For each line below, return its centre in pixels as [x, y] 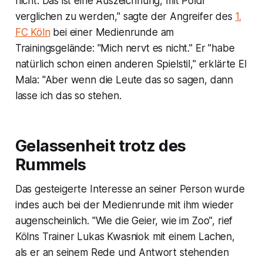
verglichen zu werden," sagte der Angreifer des [125, 17]
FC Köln [33, 33]
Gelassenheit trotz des [100, 146]
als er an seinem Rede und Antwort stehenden [122, 253]
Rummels [50, 165]
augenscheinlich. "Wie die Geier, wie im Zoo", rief [124, 221]
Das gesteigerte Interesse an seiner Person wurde [130, 189]
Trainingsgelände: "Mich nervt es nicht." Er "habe [125, 48]
